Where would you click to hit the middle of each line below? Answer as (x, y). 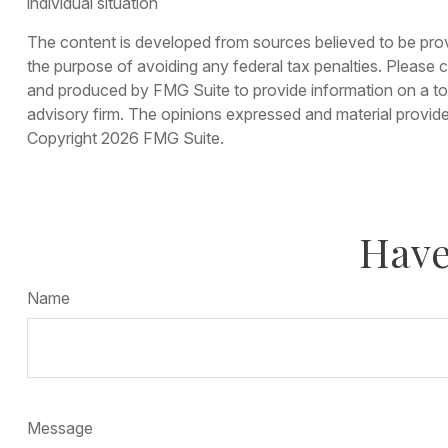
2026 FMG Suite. (162, 137)
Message (59, 427)
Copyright (63, 137)
